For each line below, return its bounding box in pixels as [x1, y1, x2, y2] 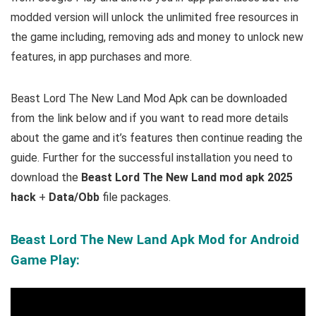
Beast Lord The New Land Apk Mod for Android [11, 231, 299, 248]
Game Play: [11, 252, 80, 268]
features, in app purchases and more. [11, 49, 192, 63]
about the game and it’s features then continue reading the [11, 130, 303, 145]
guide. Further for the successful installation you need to [11, 150, 293, 164]
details [255, 111, 288, 125]
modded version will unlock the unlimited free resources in [11, 10, 298, 24]
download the [11, 170, 81, 184]
